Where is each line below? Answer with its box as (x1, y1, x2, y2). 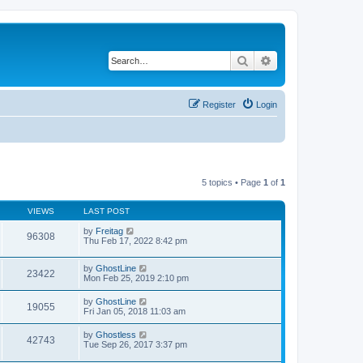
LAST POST (83, 206, 130, 216)
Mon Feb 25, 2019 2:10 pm (83, 273, 189, 284)
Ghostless (96, 330, 136, 340)
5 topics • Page (202, 177, 263, 187)
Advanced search (272, 53, 357, 67)
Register (203, 99, 236, 109)
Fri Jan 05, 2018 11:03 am (83, 306, 186, 317)
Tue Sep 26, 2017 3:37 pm (83, 340, 187, 350)
